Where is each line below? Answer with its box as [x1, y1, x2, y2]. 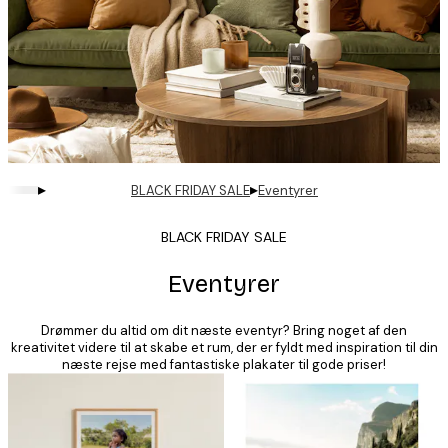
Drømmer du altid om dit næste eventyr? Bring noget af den [41, 322, 407, 340]
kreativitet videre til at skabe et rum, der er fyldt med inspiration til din [10, 339, 438, 357]
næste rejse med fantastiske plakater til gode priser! [62, 356, 386, 374]
